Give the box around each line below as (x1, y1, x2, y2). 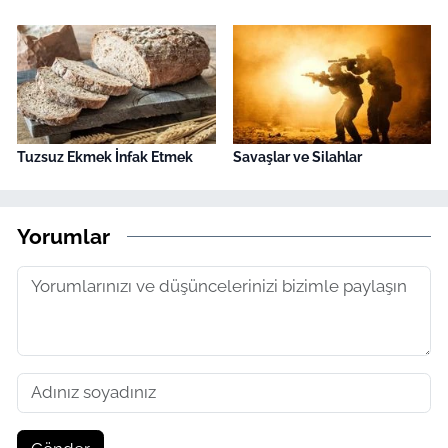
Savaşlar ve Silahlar (232, 148, 362, 165)
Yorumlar (17, 224, 110, 250)
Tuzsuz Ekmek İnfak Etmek (17, 148, 193, 165)
